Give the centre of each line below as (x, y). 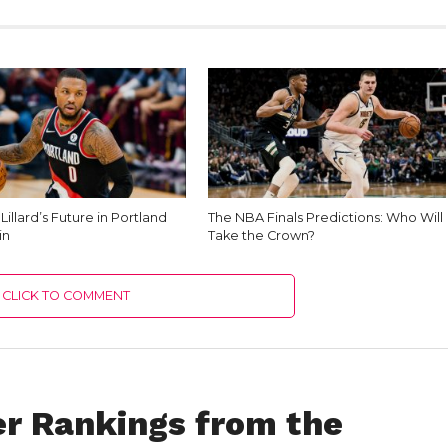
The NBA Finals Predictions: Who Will (326, 217)
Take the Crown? (262, 235)
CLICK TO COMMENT (66, 295)
